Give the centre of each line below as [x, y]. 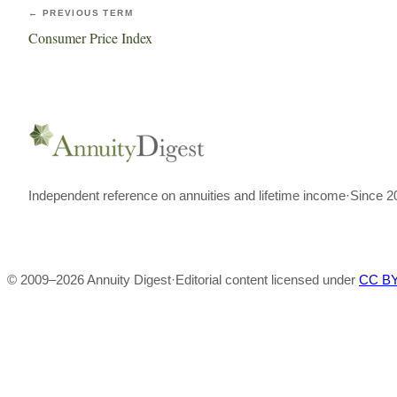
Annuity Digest [129, 280]
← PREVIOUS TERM [81, 13]
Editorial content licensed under [265, 280]
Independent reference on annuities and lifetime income [187, 195]
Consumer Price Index [90, 38]
